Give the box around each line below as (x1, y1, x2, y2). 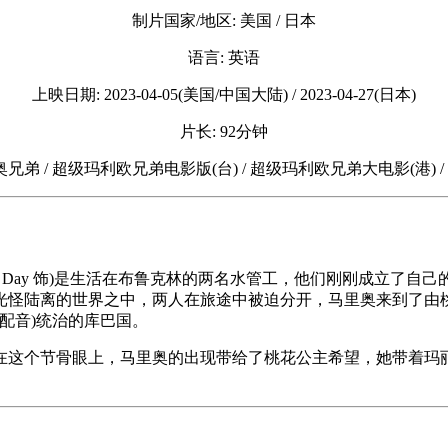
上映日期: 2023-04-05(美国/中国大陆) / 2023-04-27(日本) (32, 85, 416, 103)
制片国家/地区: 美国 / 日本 (132, 11, 316, 29)
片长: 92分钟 (180, 122, 268, 140)
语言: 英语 (188, 48, 260, 66)
